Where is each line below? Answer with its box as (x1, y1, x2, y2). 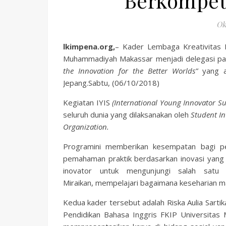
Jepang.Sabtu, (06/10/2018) (63, 78, 159, 88)
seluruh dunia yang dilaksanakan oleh (63, 109, 191, 120)
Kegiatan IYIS (63, 97, 112, 107)
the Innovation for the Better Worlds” (63, 66, 203, 76)
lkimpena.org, (63, 41, 115, 51)
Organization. (63, 122, 111, 132)
